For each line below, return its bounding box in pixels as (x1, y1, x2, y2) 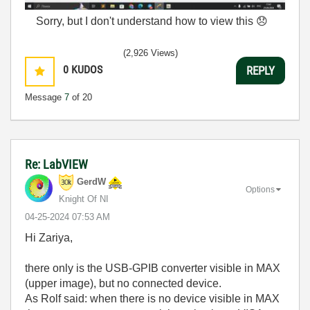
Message (25, 92, 64, 102)
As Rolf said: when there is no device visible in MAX (25, 293, 280, 304)
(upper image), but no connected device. (25, 277, 221, 289)
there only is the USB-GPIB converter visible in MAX (25, 262, 280, 274)
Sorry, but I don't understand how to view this (25, 15, 256, 27)
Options (246, 184, 275, 194)
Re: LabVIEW (25, 157, 88, 172)
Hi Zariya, (25, 232, 73, 244)
